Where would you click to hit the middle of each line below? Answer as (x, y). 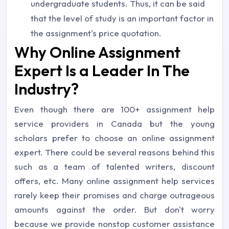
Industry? (47, 89)
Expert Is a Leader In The (102, 71)
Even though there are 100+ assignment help (114, 109)
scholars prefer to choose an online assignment (114, 138)
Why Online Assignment (97, 52)
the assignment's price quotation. (96, 33)
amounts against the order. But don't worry (114, 209)
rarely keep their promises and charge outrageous (114, 195)
